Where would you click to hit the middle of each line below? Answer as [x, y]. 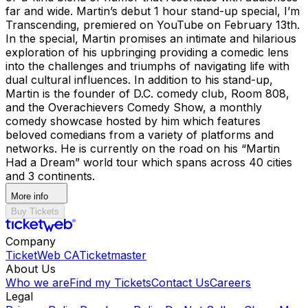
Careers [230, 282]
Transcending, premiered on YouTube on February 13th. [153, 24]
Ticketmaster [113, 255]
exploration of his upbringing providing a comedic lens [147, 52]
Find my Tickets [110, 282]
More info [30, 196]
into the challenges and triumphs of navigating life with [147, 66]
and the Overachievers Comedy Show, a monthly [134, 107]
